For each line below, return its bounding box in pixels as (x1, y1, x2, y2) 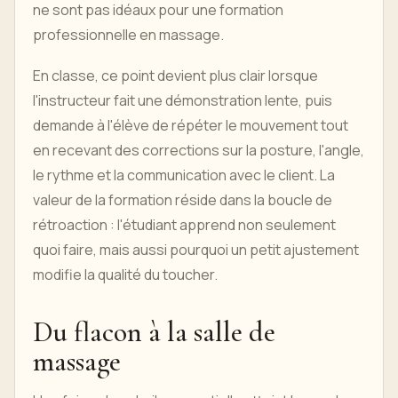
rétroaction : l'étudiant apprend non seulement (33, 215, 336, 235)
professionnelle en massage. (33, 25, 224, 44)
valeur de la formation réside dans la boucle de (33, 190, 332, 210)
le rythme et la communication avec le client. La (33, 165, 335, 185)
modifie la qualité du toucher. (33, 265, 218, 284)
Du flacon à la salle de (33, 314, 275, 349)
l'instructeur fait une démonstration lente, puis (33, 91, 332, 110)
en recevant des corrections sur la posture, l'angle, (33, 140, 364, 160)
